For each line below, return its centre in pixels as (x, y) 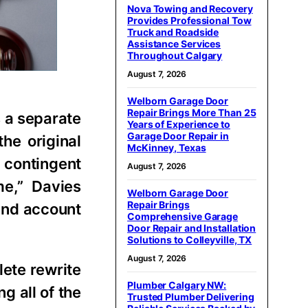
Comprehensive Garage (183, 216)
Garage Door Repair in (178, 136)
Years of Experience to (179, 124)
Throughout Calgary (175, 55)
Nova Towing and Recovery (190, 9)
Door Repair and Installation (192, 228)
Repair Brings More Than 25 (192, 112)
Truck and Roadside (173, 32)
